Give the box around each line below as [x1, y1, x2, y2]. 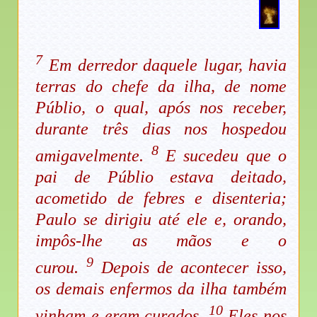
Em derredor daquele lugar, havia [42, 55, 287, 74]
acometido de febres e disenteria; [35, 188, 287, 207]
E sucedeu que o [158, 146, 287, 165]
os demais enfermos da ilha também [35, 279, 287, 298]
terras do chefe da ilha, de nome [35, 76, 287, 96]
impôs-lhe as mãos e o [35, 231, 287, 250]
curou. [35, 258, 87, 277]
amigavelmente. [35, 146, 151, 165]
